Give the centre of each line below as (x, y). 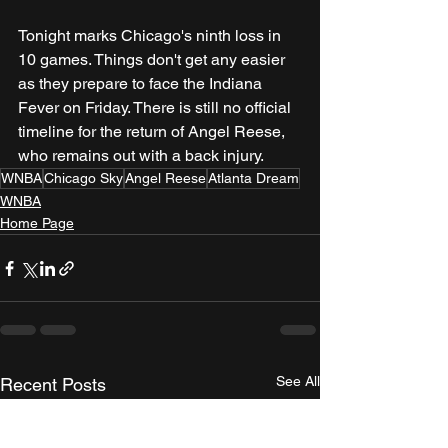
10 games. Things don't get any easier (153, 60)
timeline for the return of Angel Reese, (153, 132)
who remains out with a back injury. (141, 156)
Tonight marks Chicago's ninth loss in (151, 36)
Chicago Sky (83, 178)
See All (298, 381)
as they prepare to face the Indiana (142, 84)
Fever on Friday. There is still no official (156, 108)
